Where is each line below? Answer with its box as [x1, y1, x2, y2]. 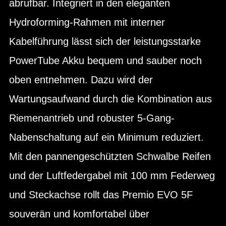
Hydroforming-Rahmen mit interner [9, 16, 165, 28]
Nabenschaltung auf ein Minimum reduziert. [9, 131, 204, 143]
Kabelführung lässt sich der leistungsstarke [9, 35, 201, 47]
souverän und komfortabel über [9, 208, 149, 219]
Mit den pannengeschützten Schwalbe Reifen [9, 150, 211, 162]
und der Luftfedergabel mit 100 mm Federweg [9, 169, 215, 181]
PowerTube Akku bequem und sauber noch [9, 54, 202, 66]
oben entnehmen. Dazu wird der [9, 74, 153, 85]
